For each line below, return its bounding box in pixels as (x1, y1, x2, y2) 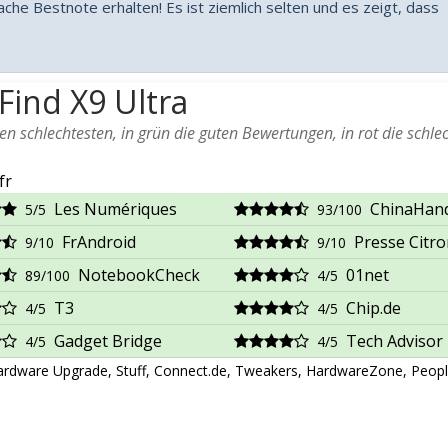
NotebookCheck (78, 264, 200, 286)
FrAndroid (62, 231, 136, 253)
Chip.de (346, 297, 401, 319)
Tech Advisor (346, 330, 443, 352)
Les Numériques (54, 198, 177, 220)
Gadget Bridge (54, 330, 162, 352)
